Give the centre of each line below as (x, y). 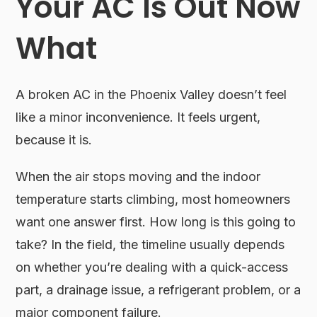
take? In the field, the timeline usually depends (150, 244)
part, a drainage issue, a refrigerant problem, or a (158, 289)
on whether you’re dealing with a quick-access (152, 267)
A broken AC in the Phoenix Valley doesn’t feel (151, 94)
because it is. (54, 139)
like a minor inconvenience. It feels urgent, (138, 117)
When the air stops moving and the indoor (138, 176)
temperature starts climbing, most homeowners (153, 199)
